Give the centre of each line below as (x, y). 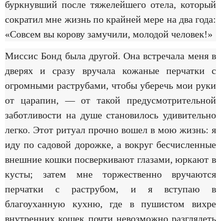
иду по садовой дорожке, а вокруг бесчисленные (110, 144)
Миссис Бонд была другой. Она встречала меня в (110, 55)
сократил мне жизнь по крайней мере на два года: (110, 19)
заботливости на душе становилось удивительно (110, 115)
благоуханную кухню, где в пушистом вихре (110, 203)
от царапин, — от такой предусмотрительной (110, 100)
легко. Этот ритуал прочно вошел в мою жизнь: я (110, 129)
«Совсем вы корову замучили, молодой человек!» (109, 34)
